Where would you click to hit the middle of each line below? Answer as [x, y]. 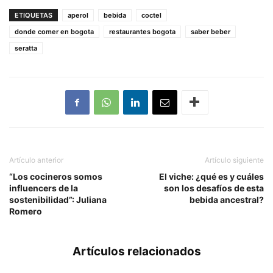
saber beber [211, 31]
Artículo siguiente [234, 160]
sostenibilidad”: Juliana [58, 199]
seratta [26, 48]
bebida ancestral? [227, 199]
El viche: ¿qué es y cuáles [211, 176]
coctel [151, 15]
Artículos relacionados [136, 251]
